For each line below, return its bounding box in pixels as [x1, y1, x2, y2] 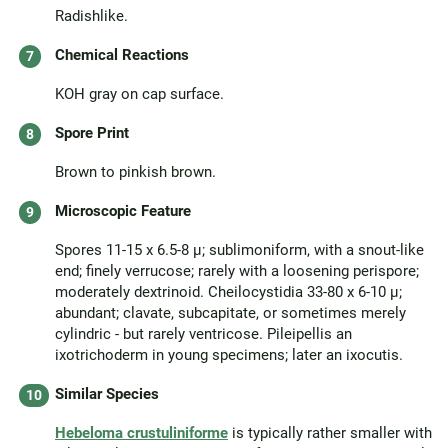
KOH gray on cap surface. [55, 85, 224, 103]
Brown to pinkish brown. [55, 163, 216, 181]
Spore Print [55, 124, 129, 142]
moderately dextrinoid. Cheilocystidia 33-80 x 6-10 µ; [55, 283, 402, 301]
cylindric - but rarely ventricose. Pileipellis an [55, 325, 352, 343]
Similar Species [55, 385, 159, 403]
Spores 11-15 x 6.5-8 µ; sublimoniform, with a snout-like [55, 241, 424, 259]
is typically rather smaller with [228, 424, 432, 442]
